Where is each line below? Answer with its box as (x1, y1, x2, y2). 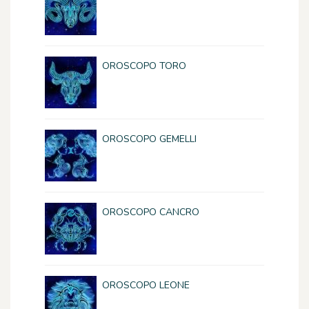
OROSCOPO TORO (102, 59, 186, 72)
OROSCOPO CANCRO (102, 206, 199, 219)
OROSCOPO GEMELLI (102, 132, 197, 146)
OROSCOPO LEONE (102, 279, 190, 292)
